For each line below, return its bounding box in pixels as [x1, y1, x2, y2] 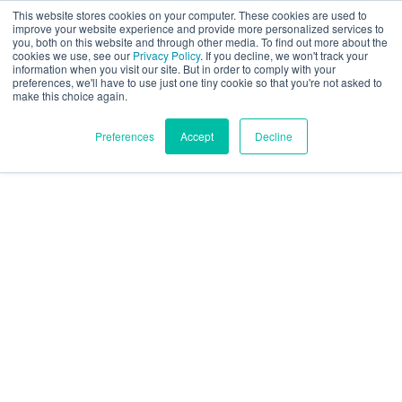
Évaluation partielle [199, 19, 310, 34]
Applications [18, 235, 141, 261]
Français [27, 116, 78, 131]
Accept [179, 128, 214, 144]
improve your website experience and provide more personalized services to [13, 21, 384, 36]
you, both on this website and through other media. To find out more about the [13, 34, 388, 49]
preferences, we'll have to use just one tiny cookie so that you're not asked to [13, 74, 382, 90]
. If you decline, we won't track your [200, 48, 368, 63]
